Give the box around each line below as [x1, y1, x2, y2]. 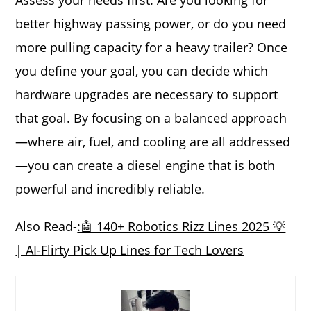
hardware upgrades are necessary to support [15, 86, 278, 103]
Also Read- [15, 218, 78, 235]
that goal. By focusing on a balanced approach [15, 110, 287, 126]
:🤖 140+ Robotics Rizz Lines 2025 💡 [77, 218, 286, 235]
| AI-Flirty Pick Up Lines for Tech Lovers [15, 242, 244, 258]
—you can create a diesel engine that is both [15, 157, 276, 174]
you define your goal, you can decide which [15, 62, 269, 79]
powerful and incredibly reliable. [15, 180, 205, 197]
